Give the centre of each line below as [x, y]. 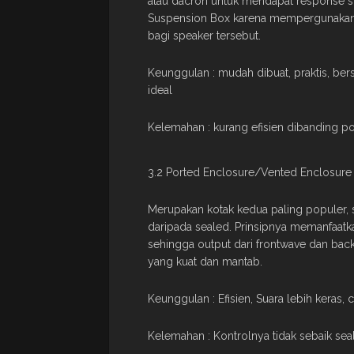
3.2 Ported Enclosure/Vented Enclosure [250, 172]
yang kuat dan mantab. [205, 261]
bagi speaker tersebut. [204, 35]
